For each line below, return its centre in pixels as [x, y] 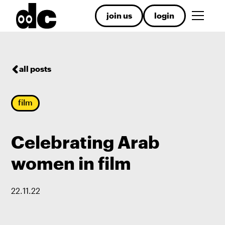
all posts [35, 69]
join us [119, 15]
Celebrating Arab [86, 142]
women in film [71, 163]
